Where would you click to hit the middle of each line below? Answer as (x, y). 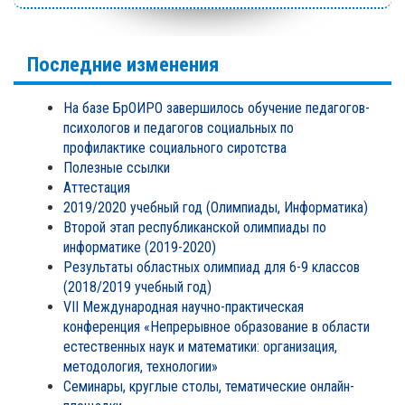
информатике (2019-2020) (140, 247)
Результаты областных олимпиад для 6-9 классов (212, 267)
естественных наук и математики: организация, (200, 347)
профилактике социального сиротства (175, 148)
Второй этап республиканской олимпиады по (195, 227)
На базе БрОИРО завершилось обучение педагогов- (217, 108)
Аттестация (97, 188)
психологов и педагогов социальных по (179, 128)
